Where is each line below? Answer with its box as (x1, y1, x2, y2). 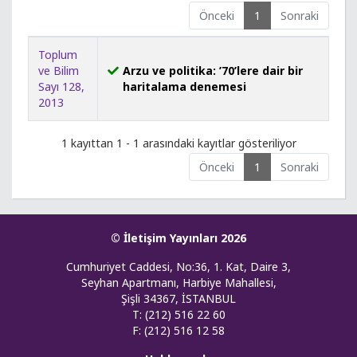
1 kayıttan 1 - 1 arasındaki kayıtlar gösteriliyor (61, 135, 296, 151)
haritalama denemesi (123, 79, 246, 94)
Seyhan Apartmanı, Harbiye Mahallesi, (80, 274, 277, 290)
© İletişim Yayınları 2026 (111, 229, 246, 245)
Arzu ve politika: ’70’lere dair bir (123, 63, 303, 78)
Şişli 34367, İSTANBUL (121, 290, 236, 306)
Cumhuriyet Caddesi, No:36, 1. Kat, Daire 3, (66, 258, 291, 274)
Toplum (38, 47, 77, 62)
